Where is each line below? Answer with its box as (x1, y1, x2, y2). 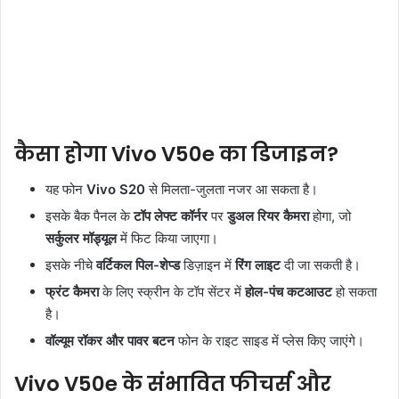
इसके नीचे (45, 256, 96, 274)
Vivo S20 (86, 181, 145, 199)
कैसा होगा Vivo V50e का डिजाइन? (14, 139, 338, 168)
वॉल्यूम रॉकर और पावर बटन (45, 332, 175, 350)
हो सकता (332, 283, 377, 301)
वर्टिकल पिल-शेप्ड (96, 256, 180, 274)
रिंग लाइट (235, 256, 281, 274)
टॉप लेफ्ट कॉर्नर (134, 208, 208, 225)
